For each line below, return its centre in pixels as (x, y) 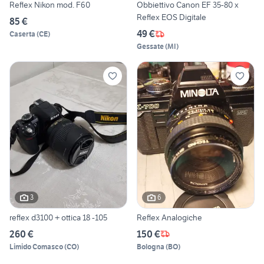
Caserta (22, 34)
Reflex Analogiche (169, 217)
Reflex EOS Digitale (171, 17)
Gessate (150, 47)
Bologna (151, 246)
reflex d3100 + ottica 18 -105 (58, 217)
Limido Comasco (36, 246)
